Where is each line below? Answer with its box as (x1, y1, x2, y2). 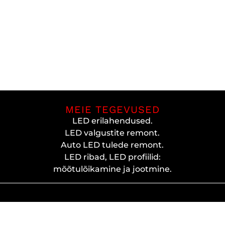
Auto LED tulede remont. (61, 140, 164, 150)
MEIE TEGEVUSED (65, 103, 160, 116)
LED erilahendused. (72, 116, 153, 126)
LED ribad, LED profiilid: (64, 152, 161, 162)
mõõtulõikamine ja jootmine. (53, 164, 172, 174)
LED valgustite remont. (65, 128, 160, 138)
